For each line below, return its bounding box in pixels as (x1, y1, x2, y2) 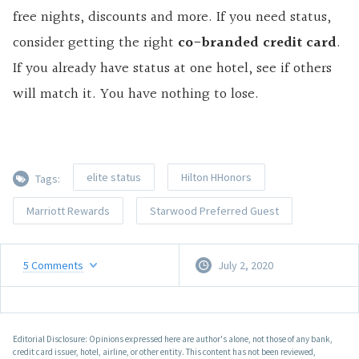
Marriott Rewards (26, 204, 110, 219)
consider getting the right (13, 31, 178, 55)
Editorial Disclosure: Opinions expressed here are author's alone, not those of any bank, (13, 333, 333, 345)
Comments (31, 257, 83, 272)
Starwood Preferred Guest (150, 204, 279, 219)
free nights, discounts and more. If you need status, (13, 6, 331, 30)
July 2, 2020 (218, 258, 273, 273)
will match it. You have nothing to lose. (13, 83, 259, 107)
